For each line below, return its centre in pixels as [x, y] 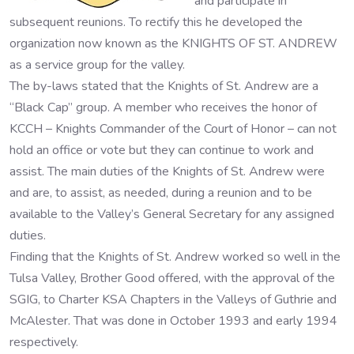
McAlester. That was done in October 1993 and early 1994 [173, 320]
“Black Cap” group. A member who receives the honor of [163, 107]
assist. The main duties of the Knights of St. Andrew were [167, 171]
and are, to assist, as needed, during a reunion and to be [161, 192]
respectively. [44, 342]
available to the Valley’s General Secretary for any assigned [172, 214]
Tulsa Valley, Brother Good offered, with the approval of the [172, 278]
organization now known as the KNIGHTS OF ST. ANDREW [173, 43]
